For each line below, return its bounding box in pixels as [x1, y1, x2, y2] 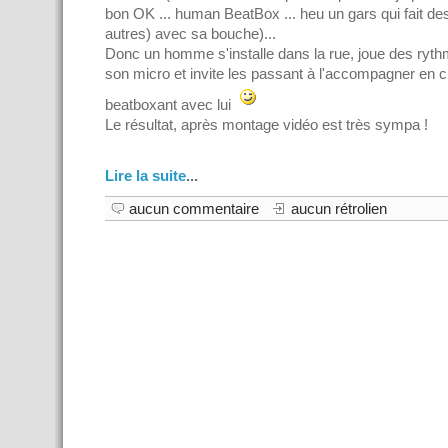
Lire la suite [105, 167, 186, 185]
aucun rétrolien [291, 200, 387, 218]
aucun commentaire [129, 200, 259, 218]
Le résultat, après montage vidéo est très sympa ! [105, 116, 428, 134]
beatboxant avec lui [105, 96, 235, 114]
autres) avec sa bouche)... [105, 25, 276, 43]
